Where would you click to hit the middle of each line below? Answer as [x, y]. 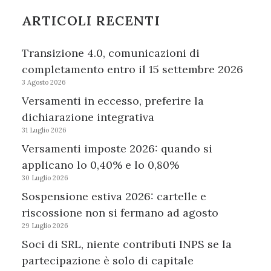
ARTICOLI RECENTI [91, 21]
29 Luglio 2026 [45, 226]
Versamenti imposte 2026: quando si [117, 149]
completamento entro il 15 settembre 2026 [132, 69]
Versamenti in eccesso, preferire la [113, 101]
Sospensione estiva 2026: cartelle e [114, 196]
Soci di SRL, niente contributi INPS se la [127, 244]
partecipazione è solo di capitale [108, 260]
